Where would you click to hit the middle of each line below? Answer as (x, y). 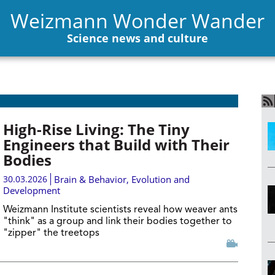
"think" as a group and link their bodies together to (117, 222)
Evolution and (160, 179)
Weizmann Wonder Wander (137, 20)
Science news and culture (137, 38)
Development (31, 190)
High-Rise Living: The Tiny (96, 129)
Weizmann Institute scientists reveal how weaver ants (120, 210)
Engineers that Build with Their (116, 145)
